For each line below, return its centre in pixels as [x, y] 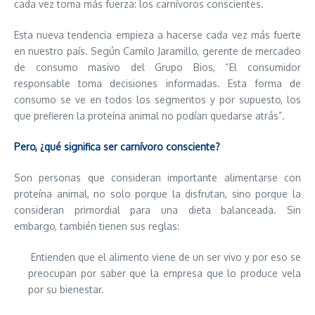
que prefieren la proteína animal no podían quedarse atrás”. [149, 116]
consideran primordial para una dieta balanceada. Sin [157, 210]
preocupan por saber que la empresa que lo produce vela [165, 273]
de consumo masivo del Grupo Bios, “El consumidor [157, 67]
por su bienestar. [66, 289]
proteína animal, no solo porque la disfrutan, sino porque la [157, 194]
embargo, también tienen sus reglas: [97, 226]
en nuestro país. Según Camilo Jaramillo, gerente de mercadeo [157, 51]
